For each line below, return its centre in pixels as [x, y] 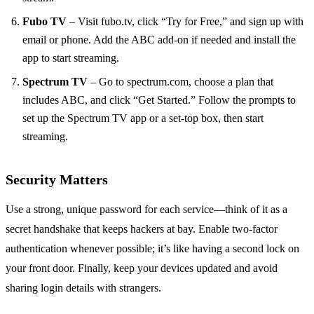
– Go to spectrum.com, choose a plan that [180, 81]
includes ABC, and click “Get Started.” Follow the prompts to [159, 100]
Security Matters [57, 179]
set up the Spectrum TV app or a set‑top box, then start [143, 118]
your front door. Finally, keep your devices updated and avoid [142, 268]
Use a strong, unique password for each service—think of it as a [146, 209]
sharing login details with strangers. [83, 287]
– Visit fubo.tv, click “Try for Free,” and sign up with [185, 21]
